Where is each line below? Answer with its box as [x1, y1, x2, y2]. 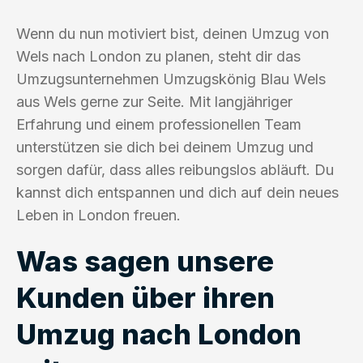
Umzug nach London [16, 316, 301, 351]
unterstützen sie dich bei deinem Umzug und [16, 138, 314, 156]
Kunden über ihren [16, 280, 275, 314]
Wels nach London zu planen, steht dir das [16, 47, 301, 65]
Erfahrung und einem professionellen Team [16, 115, 301, 133]
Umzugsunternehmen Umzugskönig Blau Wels [16, 70, 326, 88]
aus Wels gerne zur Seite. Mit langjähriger [16, 92, 293, 110]
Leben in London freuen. [16, 206, 181, 224]
